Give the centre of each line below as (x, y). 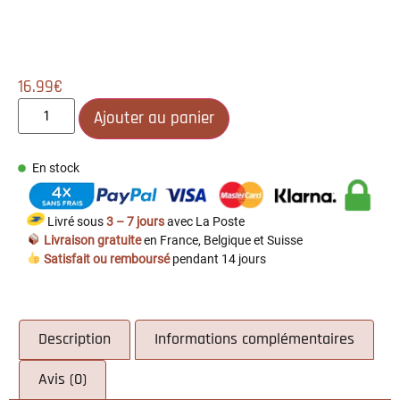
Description (75, 340)
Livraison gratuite (92, 240)
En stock (56, 168)
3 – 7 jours (137, 221)
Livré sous (75, 221)
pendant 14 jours (218, 259)
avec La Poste (206, 221)
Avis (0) (63, 380)
